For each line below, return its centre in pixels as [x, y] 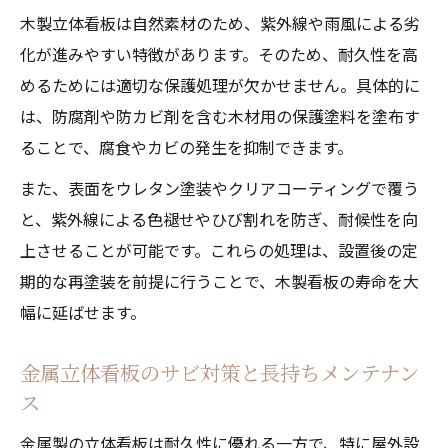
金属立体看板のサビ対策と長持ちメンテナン [219, 372]
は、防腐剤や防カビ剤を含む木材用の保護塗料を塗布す [220, 116]
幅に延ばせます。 [83, 312]
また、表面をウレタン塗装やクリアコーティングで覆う [219, 188]
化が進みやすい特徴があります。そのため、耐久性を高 [219, 54]
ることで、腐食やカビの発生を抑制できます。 [186, 147]
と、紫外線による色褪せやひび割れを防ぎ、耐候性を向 [219, 219]
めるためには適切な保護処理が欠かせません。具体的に [220, 85]
